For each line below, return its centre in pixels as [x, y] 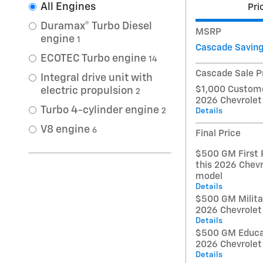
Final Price [218, 133]
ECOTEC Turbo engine [93, 59]
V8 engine [65, 130]
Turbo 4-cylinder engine [100, 111]
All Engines [68, 7]
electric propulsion [87, 91]
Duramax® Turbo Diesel [96, 27]
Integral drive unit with [97, 78]
